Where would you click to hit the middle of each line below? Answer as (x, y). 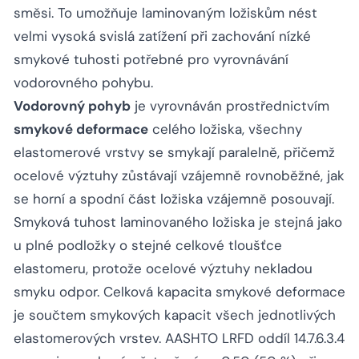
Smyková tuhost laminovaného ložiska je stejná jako (178, 222)
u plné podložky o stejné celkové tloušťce (148, 246)
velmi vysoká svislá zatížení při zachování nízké (162, 36)
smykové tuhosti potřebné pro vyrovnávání (151, 60)
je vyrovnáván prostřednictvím (230, 106)
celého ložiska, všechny (225, 129)
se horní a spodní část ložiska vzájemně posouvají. (174, 199)
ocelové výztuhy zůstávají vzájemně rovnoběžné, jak (179, 176)
